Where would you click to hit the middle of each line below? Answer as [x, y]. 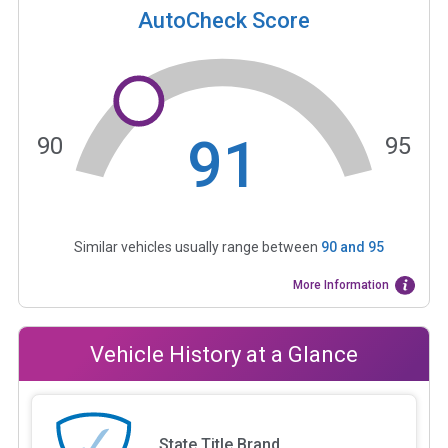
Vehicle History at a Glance [224, 354]
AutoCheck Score [224, 20]
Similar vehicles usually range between [197, 247]
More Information [341, 285]
